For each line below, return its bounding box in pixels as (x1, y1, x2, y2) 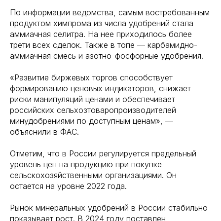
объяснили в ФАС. (10, 127, 79, 137)
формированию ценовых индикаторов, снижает (10, 83, 191, 93)
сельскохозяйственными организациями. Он (10, 170, 177, 180)
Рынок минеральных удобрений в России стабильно (10, 203, 208, 213)
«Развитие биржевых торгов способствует (10, 73, 173, 82)
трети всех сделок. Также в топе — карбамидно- (10, 40, 197, 50)
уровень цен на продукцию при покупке (10, 159, 162, 169)
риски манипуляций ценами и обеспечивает (10, 94, 175, 104)
